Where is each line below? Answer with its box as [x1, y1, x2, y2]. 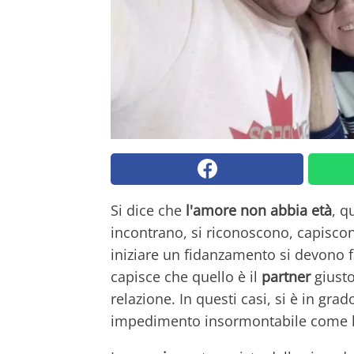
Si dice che [111, 200, 186, 220]
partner [262, 266, 311, 286]
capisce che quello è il [111, 266, 262, 286]
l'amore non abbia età [186, 200, 332, 220]
